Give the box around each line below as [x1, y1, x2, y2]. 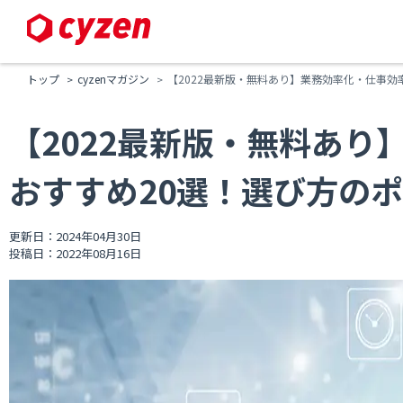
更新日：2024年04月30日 [9, 228, 141, 245]
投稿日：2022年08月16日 [9, 245, 141, 262]
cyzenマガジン [77, 71, 149, 86]
